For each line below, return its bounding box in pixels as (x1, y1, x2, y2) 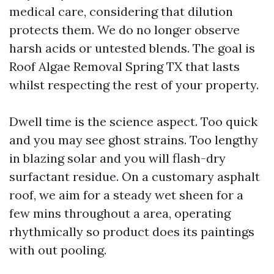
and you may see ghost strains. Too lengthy (9, 132, 258, 147)
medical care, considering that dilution (9, 4, 233, 19)
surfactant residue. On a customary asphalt (9, 169, 260, 184)
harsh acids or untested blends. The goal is (9, 40, 255, 56)
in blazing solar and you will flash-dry (9, 150, 226, 166)
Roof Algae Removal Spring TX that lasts (9, 59, 240, 74)
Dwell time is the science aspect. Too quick (9, 114, 257, 129)
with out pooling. (9, 242, 106, 257)
